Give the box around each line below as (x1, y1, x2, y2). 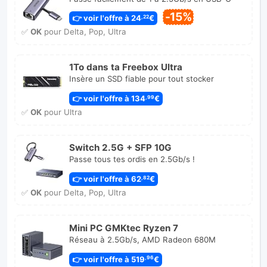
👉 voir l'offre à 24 (70, 13, 141, 23)
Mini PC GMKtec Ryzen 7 (69, 222, 178, 234)
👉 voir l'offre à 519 (70, 254, 145, 264)
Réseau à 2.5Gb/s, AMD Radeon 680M (69, 234, 216, 244)
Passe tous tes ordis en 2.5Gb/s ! (69, 154, 195, 164)
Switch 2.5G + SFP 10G (69, 142, 172, 154)
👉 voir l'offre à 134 (70, 93, 145, 103)
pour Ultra (41, 107, 82, 117)
